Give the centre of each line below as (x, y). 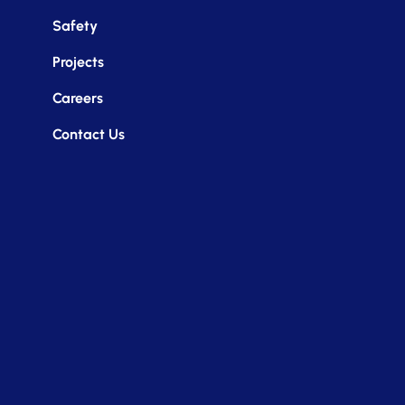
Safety (75, 25)
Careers (78, 98)
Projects (79, 61)
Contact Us (89, 134)
